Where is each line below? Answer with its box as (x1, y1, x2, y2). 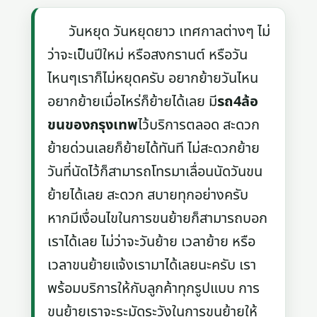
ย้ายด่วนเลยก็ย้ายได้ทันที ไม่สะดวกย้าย (47, 137, 260, 159)
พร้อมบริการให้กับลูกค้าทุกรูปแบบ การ (47, 277, 260, 299)
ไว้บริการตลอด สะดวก (138, 114, 260, 136)
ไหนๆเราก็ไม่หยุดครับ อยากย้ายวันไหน (47, 67, 259, 89)
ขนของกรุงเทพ (47, 114, 139, 136)
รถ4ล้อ (217, 91, 259, 113)
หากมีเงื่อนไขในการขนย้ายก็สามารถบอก (47, 207, 268, 229)
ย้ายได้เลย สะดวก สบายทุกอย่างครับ (47, 184, 249, 206)
